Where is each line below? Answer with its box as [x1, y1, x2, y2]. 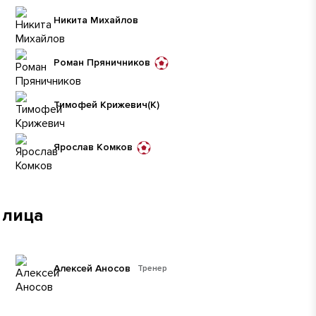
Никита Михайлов [54, 14, 138, 26]
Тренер [138, 263, 167, 274]
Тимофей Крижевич [54, 99, 147, 111]
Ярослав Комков [54, 141, 133, 153]
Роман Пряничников [54, 56, 150, 68]
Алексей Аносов [54, 262, 130, 274]
